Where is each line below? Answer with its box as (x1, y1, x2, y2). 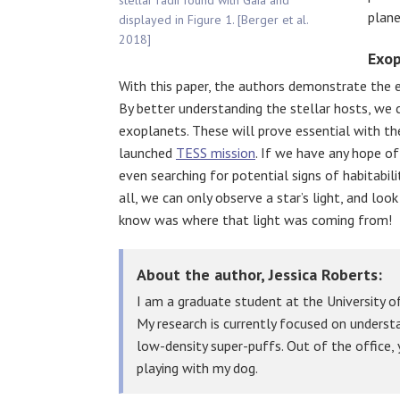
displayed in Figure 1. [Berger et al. (119, 12, 308, 28)
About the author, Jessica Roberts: (137, 263, 382, 285)
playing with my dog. (137, 359, 258, 377)
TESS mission (176, 143, 255, 162)
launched (119, 143, 176, 162)
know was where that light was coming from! (119, 210, 392, 229)
